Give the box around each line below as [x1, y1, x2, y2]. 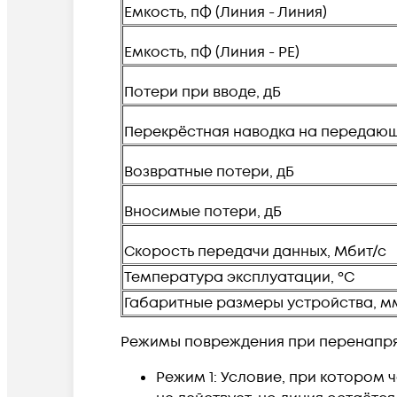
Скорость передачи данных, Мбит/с [124, 241, 386, 261]
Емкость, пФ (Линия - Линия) [124, 2, 327, 22]
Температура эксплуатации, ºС [124, 267, 354, 287]
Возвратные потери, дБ [124, 161, 298, 182]
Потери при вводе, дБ [124, 82, 281, 102]
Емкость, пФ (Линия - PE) [124, 42, 300, 62]
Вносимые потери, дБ [124, 201, 282, 222]
